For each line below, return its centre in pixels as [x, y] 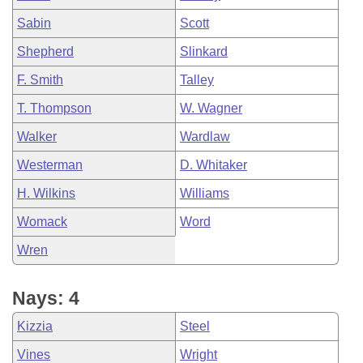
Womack [42, 222]
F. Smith [40, 80]
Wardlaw [205, 137]
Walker [37, 137]
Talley [197, 80]
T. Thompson [54, 108]
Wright [199, 354]
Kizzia [35, 326]
